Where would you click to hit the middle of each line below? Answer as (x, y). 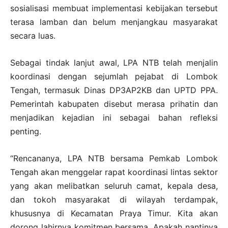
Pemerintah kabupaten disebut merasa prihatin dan (114, 104)
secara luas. (33, 35)
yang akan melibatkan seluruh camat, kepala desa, (114, 186)
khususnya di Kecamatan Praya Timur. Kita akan (114, 213)
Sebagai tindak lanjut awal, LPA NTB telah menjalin (114, 62)
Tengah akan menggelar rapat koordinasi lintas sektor (114, 172)
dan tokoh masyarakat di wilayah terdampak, (114, 199)
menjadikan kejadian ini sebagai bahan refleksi (114, 117)
